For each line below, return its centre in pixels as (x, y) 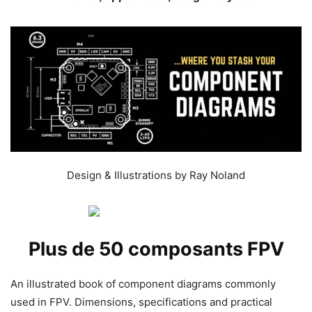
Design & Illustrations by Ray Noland (156, 175)
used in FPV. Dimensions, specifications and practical (141, 302)
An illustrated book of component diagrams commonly (143, 283)
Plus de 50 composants (138, 249)
